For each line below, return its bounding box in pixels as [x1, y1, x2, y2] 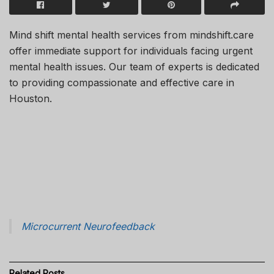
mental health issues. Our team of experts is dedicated [9, 60, 259, 73]
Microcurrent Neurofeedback [21, 220, 155, 232]
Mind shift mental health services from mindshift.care [9, 28, 254, 41]
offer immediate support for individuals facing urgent [9, 44, 253, 57]
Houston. [9, 92, 52, 105]
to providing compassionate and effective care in [9, 76, 234, 89]
